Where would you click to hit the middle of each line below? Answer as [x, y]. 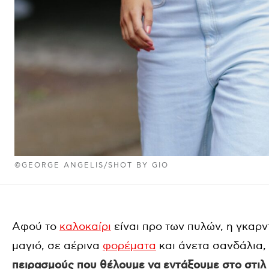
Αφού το [36, 227]
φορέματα [129, 246]
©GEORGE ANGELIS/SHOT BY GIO [92, 165]
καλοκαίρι [85, 227]
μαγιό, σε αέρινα [57, 246]
